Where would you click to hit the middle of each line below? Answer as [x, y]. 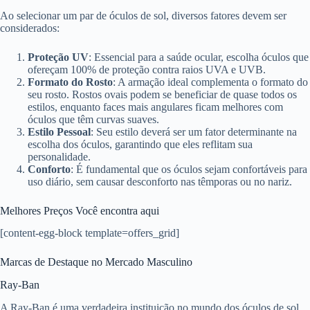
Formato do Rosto [70, 82]
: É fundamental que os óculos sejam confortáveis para [189, 169]
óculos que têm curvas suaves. [93, 119]
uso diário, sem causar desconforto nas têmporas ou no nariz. [160, 181]
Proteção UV [58, 57]
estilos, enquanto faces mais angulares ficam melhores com [155, 107]
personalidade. [59, 156]
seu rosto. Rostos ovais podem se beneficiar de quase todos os [162, 94]
